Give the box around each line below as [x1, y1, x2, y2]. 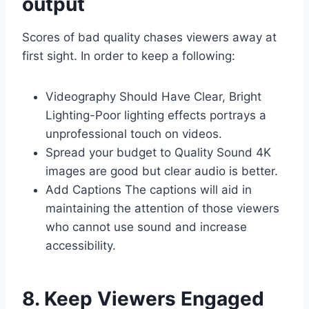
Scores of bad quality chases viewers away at [22, 30, 277, 45]
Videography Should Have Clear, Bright [46, 90, 261, 104]
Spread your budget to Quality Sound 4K [46, 146, 271, 160]
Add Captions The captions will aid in [46, 183, 252, 197]
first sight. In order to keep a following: [22, 49, 235, 63]
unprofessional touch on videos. [46, 127, 222, 141]
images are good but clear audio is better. [46, 164, 278, 179]
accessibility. [46, 239, 116, 253]
